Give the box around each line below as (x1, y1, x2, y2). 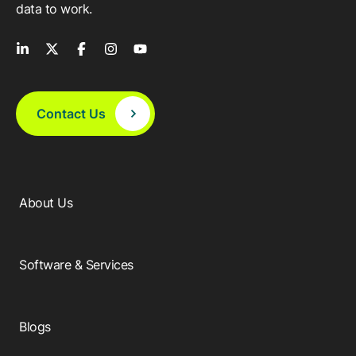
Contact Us (37, 106, 106, 122)
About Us (19, 195, 73, 211)
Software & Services (19, 257, 133, 273)
